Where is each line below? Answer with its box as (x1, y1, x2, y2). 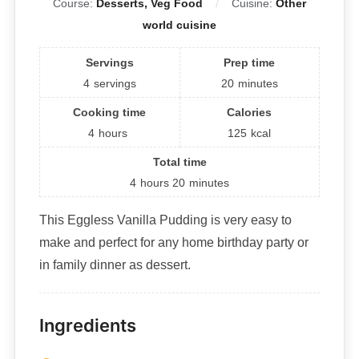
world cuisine (143, 18, 216, 32)
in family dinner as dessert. (38, 258, 191, 272)
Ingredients (38, 315, 136, 337)
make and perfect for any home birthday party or (38, 236, 309, 250)
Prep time (224, 56, 276, 70)
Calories (227, 106, 272, 119)
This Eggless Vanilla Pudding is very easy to (38, 213, 292, 228)
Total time (152, 155, 207, 169)
